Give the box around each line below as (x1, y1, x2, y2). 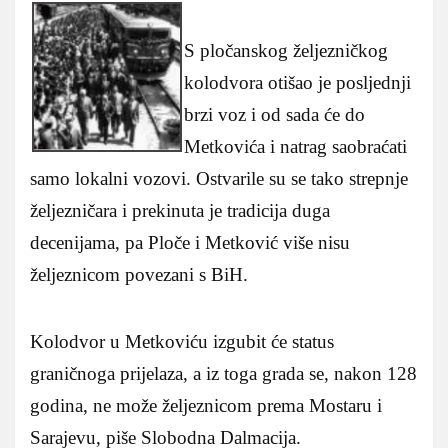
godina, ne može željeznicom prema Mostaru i (30, 394, 382, 416)
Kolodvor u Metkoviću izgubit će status (30, 330, 334, 352)
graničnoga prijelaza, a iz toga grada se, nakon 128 (30, 362, 417, 384)
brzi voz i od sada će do (184, 103, 365, 125)
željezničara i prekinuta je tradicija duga (30, 199, 330, 221)
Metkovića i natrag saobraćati (184, 135, 407, 157)
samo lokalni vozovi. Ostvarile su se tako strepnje (30, 167, 408, 189)
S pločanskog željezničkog (184, 39, 388, 61)
